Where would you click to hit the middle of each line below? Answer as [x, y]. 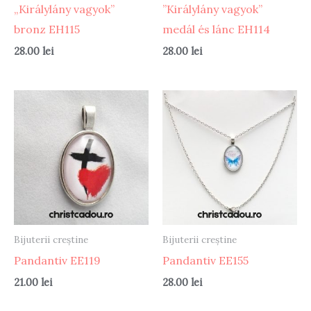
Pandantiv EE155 [205, 260]
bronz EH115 [47, 29]
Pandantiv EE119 [57, 260]
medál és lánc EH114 [216, 29]
